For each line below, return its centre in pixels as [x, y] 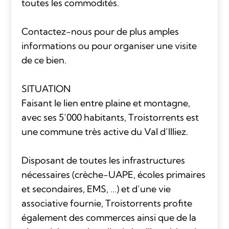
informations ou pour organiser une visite [109, 45]
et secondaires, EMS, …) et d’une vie [96, 189]
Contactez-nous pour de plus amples [100, 31]
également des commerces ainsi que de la [109, 217]
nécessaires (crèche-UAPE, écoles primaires [113, 174]
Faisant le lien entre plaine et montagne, [106, 103]
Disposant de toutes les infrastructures [103, 160]
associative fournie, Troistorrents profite [107, 203]
